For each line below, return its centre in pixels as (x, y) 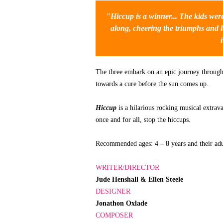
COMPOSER (114, 216)
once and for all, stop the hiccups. (143, 120)
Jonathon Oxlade (121, 204)
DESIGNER (113, 192)
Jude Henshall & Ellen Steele (139, 180)
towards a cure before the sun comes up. (152, 84)
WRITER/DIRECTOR (127, 168)
